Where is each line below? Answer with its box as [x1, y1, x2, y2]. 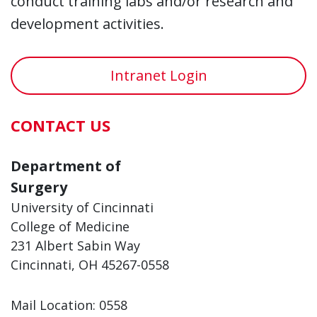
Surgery [11, 177, 67, 197]
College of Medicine [11, 217, 129, 235]
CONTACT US [11, 114, 110, 136]
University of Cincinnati [11, 198, 154, 216]
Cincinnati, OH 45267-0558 [11, 255, 169, 273]
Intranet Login [110, 65, 207, 85]
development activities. [11, 13, 164, 33]
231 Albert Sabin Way [11, 236, 140, 254]
